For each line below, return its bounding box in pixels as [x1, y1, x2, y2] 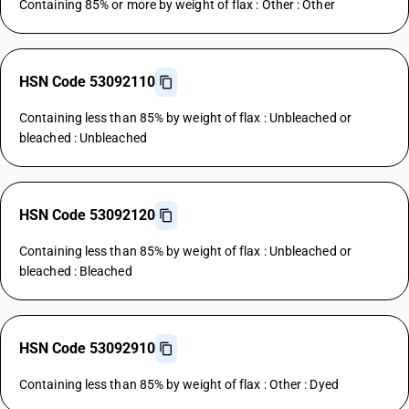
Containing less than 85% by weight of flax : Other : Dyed [19, 377, 339, 392]
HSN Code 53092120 [19, 206, 155, 224]
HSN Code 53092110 [19, 73, 155, 90]
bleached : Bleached [19, 264, 132, 278]
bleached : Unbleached [19, 131, 147, 145]
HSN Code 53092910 [19, 340, 155, 357]
